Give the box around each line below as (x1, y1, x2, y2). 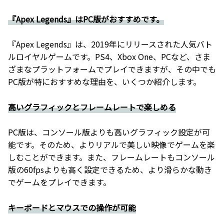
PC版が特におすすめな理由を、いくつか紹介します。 (8, 75, 201, 88)
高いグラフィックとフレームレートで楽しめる (8, 100, 176, 113)
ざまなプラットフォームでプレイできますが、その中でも (8, 63, 216, 75)
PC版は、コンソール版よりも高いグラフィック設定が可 (8, 126, 210, 138)
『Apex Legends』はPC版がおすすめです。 (8, 12, 164, 25)
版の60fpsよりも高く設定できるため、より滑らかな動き (8, 163, 212, 176)
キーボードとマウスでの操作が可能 (8, 201, 136, 213)
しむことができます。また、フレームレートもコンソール (8, 151, 215, 163)
